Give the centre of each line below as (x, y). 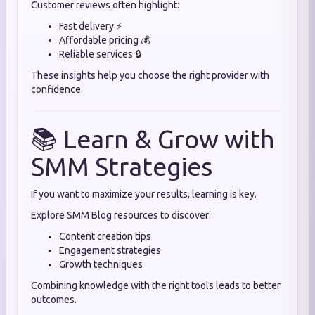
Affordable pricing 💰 (104, 40)
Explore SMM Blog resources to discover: (121, 215)
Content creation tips (105, 236)
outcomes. (54, 300)
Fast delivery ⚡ (91, 26)
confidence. (57, 89)
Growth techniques (101, 264)
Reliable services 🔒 (100, 54)
